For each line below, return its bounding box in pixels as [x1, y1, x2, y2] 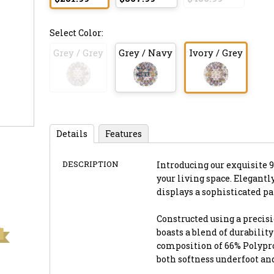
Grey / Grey [53, 46, 103, 59]
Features [105, 127, 142, 139]
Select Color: [49, 26, 103, 39]
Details [56, 127, 87, 139]
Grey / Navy [118, 46, 172, 59]
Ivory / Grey [188, 46, 243, 59]
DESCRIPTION [62, 158, 119, 169]
